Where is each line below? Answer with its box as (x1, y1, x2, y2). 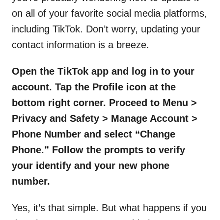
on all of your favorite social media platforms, (12, 8, 207, 19)
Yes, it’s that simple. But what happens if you (12, 202, 207, 213)
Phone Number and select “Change (12, 129, 175, 139)
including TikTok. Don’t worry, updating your (12, 24, 200, 34)
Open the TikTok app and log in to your (12, 66, 194, 77)
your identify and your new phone (12, 160, 169, 171)
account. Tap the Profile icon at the (12, 82, 176, 92)
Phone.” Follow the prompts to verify (12, 144, 185, 155)
